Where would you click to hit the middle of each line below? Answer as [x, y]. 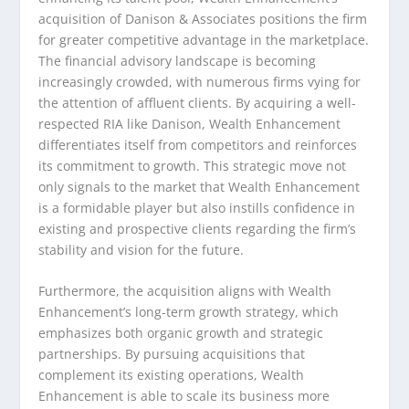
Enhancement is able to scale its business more [184, 396]
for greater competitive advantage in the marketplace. [204, 39]
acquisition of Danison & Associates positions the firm [203, 18]
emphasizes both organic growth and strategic [181, 333]
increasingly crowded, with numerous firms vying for [200, 81]
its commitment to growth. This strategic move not [193, 165]
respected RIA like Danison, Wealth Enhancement [190, 123]
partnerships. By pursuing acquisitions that [172, 354]
